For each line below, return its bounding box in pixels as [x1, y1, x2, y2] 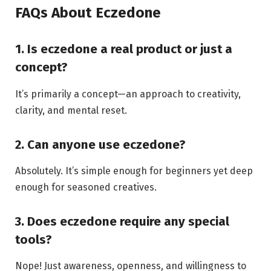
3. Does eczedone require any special [15, 214, 229, 229]
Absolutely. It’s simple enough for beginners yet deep [15, 165, 253, 177]
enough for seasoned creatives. [15, 181, 157, 193]
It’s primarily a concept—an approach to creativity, [15, 88, 241, 100]
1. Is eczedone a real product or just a [15, 42, 232, 57]
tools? [15, 232, 52, 247]
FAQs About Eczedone [15, 4, 161, 21]
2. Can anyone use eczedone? [15, 137, 186, 152]
